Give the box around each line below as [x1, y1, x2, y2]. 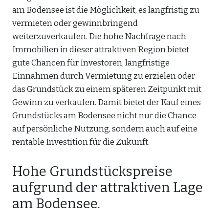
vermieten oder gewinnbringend [12, 18, 138, 28]
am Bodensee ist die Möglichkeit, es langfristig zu [12, 5, 199, 15]
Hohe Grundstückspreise [12, 163, 173, 179]
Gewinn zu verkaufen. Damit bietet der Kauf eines [12, 97, 201, 108]
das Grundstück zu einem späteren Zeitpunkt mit [12, 84, 201, 94]
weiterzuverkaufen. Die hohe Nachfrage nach [12, 31, 186, 42]
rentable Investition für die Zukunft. [12, 137, 150, 147]
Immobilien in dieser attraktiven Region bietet [12, 44, 189, 55]
